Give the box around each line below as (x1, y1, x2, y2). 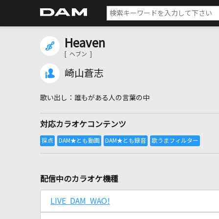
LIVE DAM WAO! (50, 197, 110, 205)
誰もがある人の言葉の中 (74, 94, 150, 101)
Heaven (65, 37, 105, 49)
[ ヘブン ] (65, 51, 92, 57)
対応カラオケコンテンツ (40, 120, 126, 128)
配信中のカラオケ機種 (40, 175, 118, 183)
